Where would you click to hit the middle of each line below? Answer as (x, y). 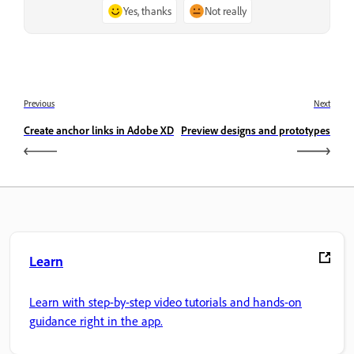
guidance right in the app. (96, 321)
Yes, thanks (147, 11)
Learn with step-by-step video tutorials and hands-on (166, 302)
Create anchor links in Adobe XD (99, 130)
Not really (226, 11)
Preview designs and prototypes (256, 130)
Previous (39, 103)
